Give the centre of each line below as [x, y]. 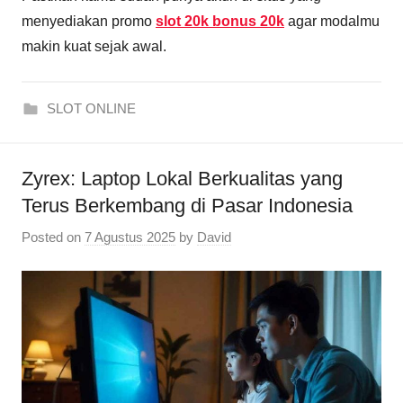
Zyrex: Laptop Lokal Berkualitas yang [182, 178]
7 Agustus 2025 [130, 237]
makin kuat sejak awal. [94, 46]
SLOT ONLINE [91, 108]
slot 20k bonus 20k [220, 21]
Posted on [53, 237]
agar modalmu [332, 21]
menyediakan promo [89, 21]
